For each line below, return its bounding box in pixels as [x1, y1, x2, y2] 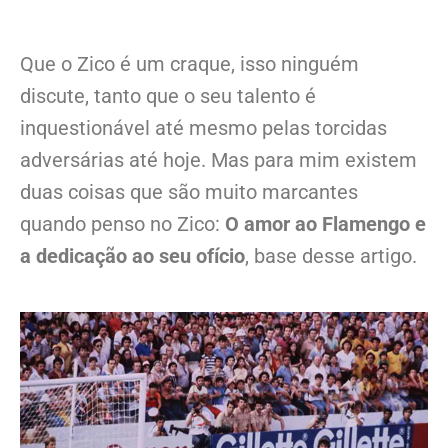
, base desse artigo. [245, 244, 417, 269]
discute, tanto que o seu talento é [20, 84, 316, 109]
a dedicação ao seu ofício [20, 244, 245, 269]
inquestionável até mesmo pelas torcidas [20, 116, 387, 141]
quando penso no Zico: [20, 212, 225, 237]
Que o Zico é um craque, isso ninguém [20, 52, 359, 77]
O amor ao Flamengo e [225, 212, 426, 237]
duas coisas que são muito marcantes [20, 180, 358, 205]
